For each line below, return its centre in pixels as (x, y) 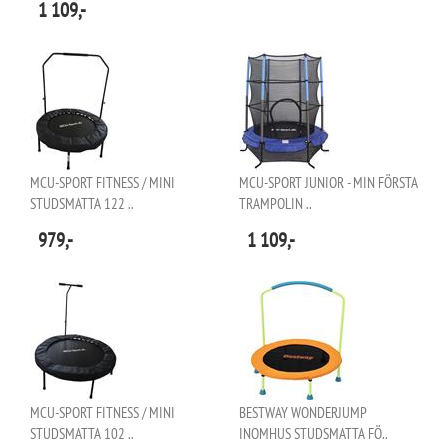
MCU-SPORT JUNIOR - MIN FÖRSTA (328, 182)
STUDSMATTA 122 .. (82, 203)
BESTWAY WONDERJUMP (303, 412)
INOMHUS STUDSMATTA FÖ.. (313, 433)
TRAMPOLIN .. (275, 203)
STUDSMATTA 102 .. (82, 433)
